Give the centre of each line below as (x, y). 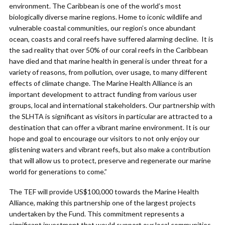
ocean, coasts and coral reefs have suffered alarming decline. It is (111, 39)
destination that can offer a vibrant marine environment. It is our (109, 128)
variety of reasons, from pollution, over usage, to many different (108, 72)
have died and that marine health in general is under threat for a (108, 61)
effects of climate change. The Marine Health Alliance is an (101, 83)
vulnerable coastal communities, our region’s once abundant (102, 28)
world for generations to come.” (58, 172)
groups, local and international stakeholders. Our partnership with (112, 105)
